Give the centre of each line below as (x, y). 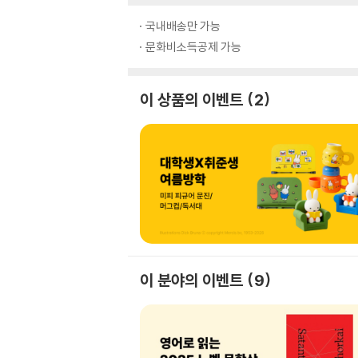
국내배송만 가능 (183, 26)
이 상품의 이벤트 (191, 99)
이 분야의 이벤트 (191, 280)
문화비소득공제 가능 (193, 47)
